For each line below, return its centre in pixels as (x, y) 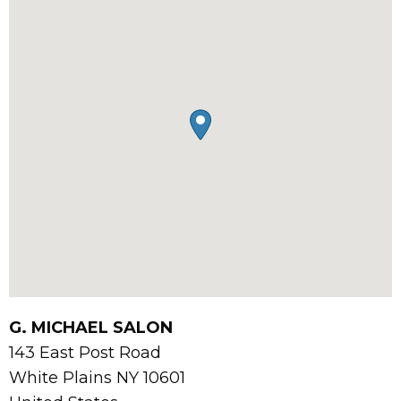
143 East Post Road (85, 353)
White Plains (63, 378)
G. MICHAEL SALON (91, 328)
